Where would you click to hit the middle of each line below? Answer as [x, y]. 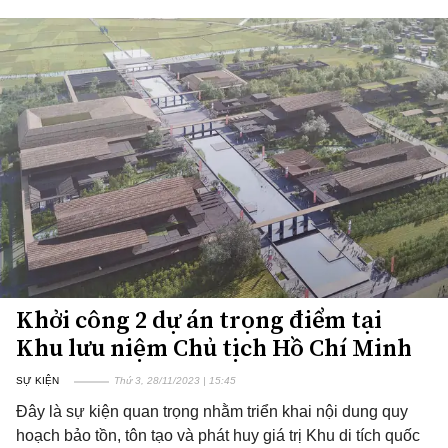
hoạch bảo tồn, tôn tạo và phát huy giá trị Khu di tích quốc [218, 435]
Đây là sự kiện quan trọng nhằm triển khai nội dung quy [212, 411]
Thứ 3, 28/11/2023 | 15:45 [175, 380]
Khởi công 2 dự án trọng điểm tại [199, 319]
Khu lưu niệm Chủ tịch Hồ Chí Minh [214, 347]
